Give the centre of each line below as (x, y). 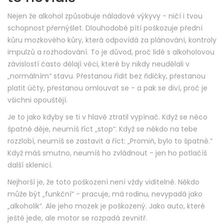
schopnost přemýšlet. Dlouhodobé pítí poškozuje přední (105, 28)
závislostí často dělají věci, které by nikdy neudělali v (98, 64)
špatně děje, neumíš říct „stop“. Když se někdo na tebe (102, 129)
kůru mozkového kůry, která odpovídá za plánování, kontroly (112, 40)
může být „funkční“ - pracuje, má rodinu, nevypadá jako (105, 194)
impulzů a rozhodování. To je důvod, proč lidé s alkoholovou (111, 52)
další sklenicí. (30, 165)
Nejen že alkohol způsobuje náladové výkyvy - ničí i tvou (105, 16)
